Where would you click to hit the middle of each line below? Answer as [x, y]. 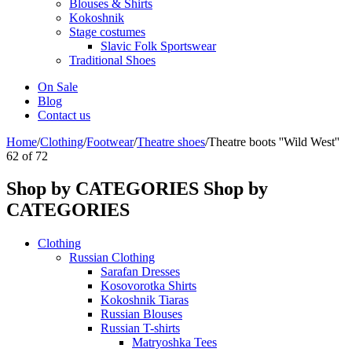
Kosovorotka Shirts [148, 286]
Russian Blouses [141, 314]
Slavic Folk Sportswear [158, 46]
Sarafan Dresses [140, 272]
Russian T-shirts [140, 328]
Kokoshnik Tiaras [145, 300]
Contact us [64, 115]
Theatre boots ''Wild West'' [274, 141]
